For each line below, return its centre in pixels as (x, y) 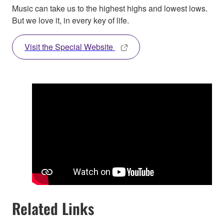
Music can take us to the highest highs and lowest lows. (110, 8)
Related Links (53, 208)
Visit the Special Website (69, 46)
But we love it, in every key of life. (70, 20)
